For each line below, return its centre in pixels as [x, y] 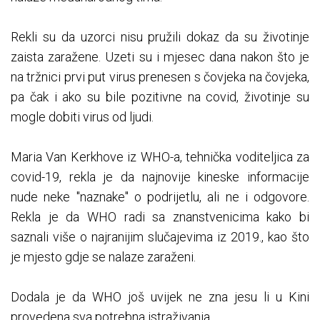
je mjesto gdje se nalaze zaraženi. [103, 256]
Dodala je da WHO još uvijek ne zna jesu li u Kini [160, 296]
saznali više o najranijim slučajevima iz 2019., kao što [160, 236]
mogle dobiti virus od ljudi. [82, 116]
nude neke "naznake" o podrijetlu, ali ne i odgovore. [160, 196]
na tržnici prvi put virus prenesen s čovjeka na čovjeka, [160, 76]
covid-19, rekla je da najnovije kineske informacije [160, 176]
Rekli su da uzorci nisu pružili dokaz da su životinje [160, 36]
